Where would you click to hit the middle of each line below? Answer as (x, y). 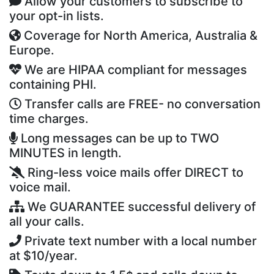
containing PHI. (53, 84)
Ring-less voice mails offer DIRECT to (134, 172)
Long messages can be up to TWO (118, 138)
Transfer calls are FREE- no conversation (141, 104)
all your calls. (47, 221)
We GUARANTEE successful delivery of (140, 207)
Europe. (32, 50)
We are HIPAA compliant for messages (134, 70)
